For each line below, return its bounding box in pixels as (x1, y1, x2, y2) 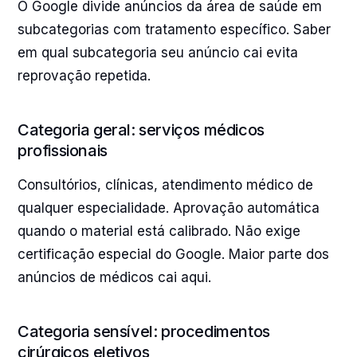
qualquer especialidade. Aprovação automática (18, 200, 320, 216)
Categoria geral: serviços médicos (18, 120, 265, 139)
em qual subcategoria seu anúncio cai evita (18, 45, 298, 61)
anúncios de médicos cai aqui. (18, 269, 211, 285)
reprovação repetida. (18, 68, 151, 84)
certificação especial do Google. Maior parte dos (18, 246, 329, 262)
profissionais (18, 141, 108, 160)
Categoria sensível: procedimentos (18, 322, 270, 341)
